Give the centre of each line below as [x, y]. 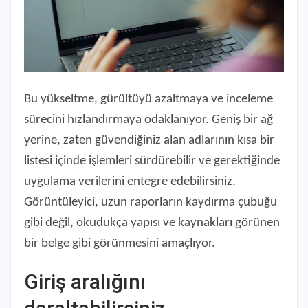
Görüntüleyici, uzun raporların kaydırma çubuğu [151, 202]
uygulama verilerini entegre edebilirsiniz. [130, 181]
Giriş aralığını [85, 281]
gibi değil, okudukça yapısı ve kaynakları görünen [152, 223]
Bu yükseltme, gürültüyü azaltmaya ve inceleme [148, 99]
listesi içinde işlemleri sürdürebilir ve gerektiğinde [152, 161]
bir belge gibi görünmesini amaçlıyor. [120, 243]
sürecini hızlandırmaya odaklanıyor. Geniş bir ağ [148, 120]
